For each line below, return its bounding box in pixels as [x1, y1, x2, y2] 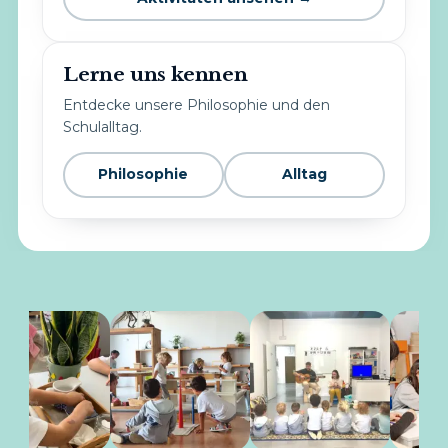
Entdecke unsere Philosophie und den [62, 95, 330, 114]
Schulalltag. [62, 117, 142, 136]
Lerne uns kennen [62, 63, 248, 87]
